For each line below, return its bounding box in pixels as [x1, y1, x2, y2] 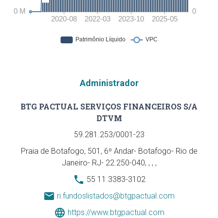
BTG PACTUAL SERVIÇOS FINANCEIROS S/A [20, 101, 198, 111]
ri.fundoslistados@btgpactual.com [57, 191, 175, 200]
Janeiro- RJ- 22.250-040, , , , [61, 158, 157, 167]
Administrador [79, 78, 139, 88]
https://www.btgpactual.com [67, 208, 164, 217]
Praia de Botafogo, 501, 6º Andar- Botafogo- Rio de [20, 146, 198, 156]
